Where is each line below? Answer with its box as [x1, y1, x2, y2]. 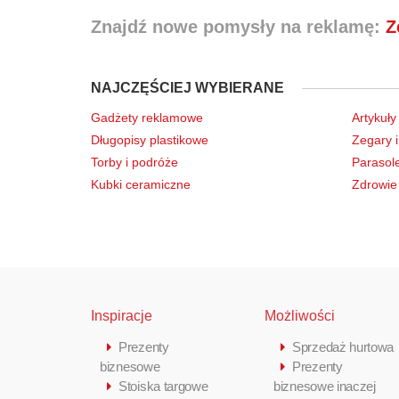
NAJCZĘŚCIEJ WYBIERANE [91, 79, 284, 95]
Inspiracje [91, 307, 152, 323]
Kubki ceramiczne [91, 176, 191, 191]
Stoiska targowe [118, 378, 208, 394]
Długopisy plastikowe [91, 132, 208, 147]
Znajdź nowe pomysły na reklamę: [91, 16, 386, 37]
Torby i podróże [91, 154, 178, 169]
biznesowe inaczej [273, 378, 376, 394]
